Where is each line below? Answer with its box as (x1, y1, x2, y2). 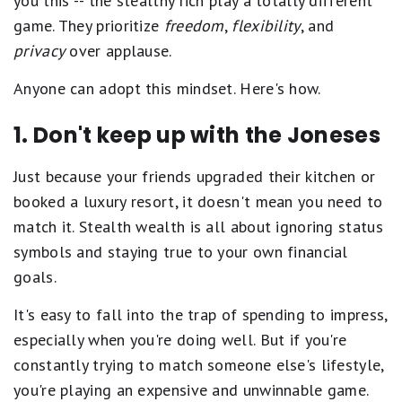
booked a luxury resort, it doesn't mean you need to (13, 191, 383, 213)
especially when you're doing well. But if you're (13, 329, 347, 351)
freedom (163, 15, 224, 37)
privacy (13, 40, 66, 62)
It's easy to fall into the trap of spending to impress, (13, 304, 388, 326)
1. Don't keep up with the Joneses (13, 120, 380, 151)
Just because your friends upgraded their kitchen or (13, 166, 376, 188)
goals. (13, 267, 57, 288)
